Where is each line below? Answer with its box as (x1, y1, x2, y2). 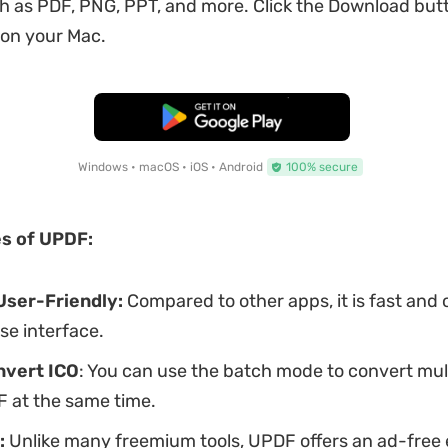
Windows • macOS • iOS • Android (77, 160, 263, 174)
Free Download (170, 109, 274, 125)
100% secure (285, 160, 358, 174)
